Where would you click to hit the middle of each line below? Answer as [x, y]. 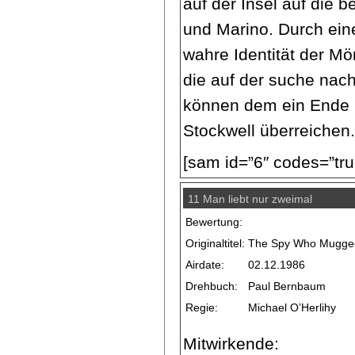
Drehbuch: [212, 286]
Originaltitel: [216, 243]
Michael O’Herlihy [292, 307]
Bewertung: [214, 221]
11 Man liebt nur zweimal [250, 199]
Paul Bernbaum [287, 286]
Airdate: [205, 264]
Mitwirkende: [231, 343]
